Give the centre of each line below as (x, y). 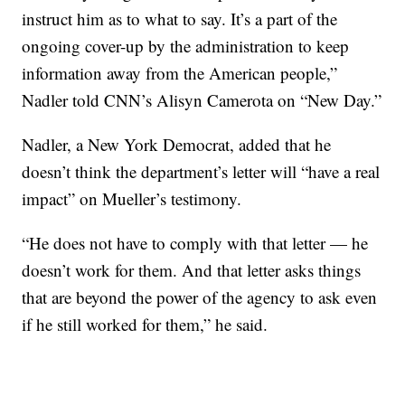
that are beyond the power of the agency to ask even (200, 297)
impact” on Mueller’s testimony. (132, 198)
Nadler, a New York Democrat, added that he (177, 144)
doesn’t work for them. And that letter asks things (192, 270)
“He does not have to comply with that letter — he (195, 243)
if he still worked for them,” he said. (145, 324)
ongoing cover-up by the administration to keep (186, 46)
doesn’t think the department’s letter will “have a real (201, 171)
